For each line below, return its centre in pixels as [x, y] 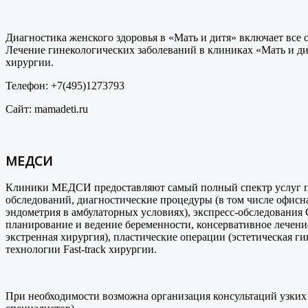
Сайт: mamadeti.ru [47, 109]
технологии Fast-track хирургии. [81, 250]
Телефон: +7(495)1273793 [65, 85]
